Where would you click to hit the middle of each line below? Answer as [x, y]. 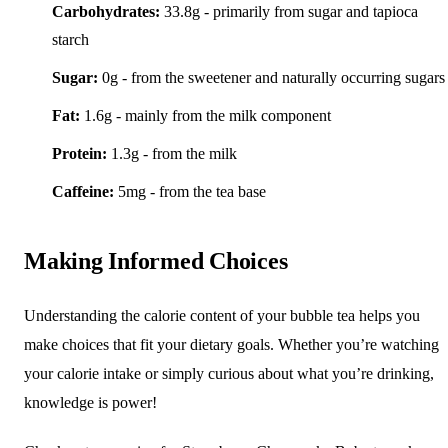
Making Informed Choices [156, 260]
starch [70, 39]
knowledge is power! [90, 402]
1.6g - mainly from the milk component [205, 115]
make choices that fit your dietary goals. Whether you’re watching [231, 344]
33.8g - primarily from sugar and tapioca [289, 11]
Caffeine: [83, 191]
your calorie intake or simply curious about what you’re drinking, [229, 373]
